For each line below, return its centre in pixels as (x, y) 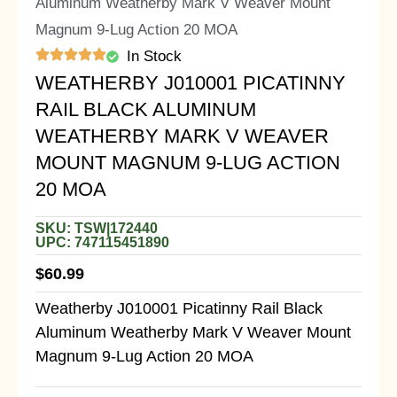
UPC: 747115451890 (102, 243)
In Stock (154, 57)
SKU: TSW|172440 (97, 229)
